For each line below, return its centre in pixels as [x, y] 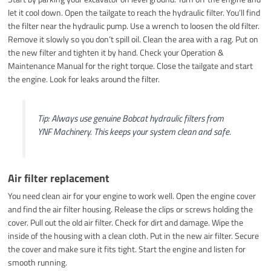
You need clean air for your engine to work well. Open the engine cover [132, 195]
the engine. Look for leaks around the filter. [84, 79]
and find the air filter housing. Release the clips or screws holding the [131, 209]
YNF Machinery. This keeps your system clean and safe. [134, 131]
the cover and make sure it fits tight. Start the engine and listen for [127, 249]
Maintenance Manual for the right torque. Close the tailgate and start [131, 65]
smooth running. [38, 262]
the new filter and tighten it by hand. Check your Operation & [116, 52]
